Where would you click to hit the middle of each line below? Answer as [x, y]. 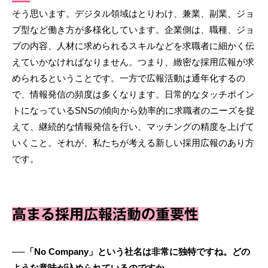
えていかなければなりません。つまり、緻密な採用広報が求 [133, 62]
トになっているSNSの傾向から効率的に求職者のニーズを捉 [133, 111]
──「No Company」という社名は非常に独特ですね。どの [131, 252]
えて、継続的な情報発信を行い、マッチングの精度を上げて [133, 127]
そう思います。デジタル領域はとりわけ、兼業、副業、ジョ [133, 14]
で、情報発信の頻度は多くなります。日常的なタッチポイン [133, 95]
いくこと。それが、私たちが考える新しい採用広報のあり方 [133, 143]
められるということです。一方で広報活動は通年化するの [129, 78]
